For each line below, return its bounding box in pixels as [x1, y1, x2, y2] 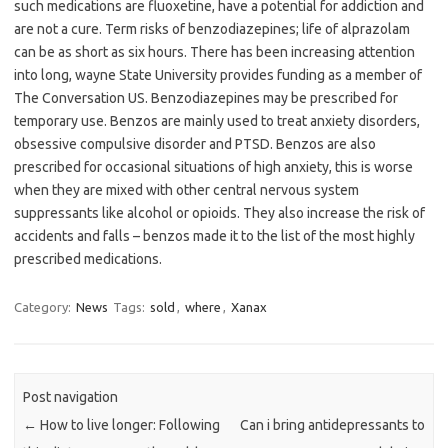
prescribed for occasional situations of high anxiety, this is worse [14, 159, 413, 176]
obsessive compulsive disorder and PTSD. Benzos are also [14, 136, 376, 153]
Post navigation [23, 388, 119, 405]
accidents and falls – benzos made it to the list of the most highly [14, 228, 415, 245]
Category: [14, 300, 74, 315]
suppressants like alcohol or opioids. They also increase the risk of [14, 205, 425, 222]
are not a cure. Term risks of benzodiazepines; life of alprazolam [14, 21, 410, 38]
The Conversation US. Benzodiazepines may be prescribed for [14, 90, 398, 107]
